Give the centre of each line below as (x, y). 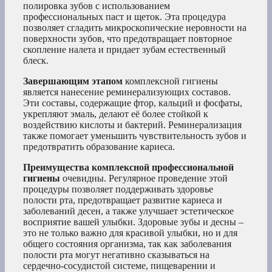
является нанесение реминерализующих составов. (127, 92)
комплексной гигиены (170, 81)
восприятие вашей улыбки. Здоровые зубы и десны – (133, 222)
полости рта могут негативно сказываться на (116, 255)
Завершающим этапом (73, 81)
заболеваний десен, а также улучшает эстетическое (128, 211)
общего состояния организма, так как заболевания (127, 244)
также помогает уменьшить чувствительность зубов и (135, 136)
